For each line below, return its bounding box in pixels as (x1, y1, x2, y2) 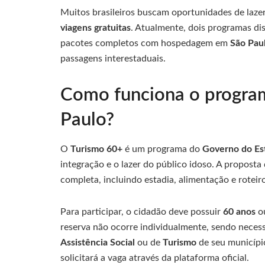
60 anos (223, 207, 256, 217)
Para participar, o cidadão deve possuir (60, 207, 223, 217)
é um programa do (122, 144, 202, 154)
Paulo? (60, 110, 114, 129)
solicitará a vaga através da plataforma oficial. (60, 253, 249, 263)
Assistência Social (60, 238, 135, 248)
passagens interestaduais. (60, 53, 166, 63)
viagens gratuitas (60, 22, 131, 33)
